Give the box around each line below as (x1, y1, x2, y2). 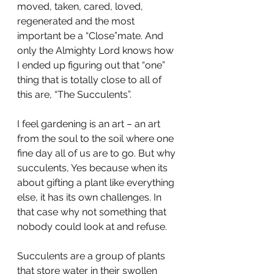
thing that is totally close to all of (17, 74, 164, 86)
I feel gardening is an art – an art (17, 118, 163, 130)
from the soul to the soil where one (17, 133, 176, 144)
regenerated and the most (17, 15, 137, 27)
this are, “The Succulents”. (17, 89, 131, 100)
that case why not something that (17, 206, 169, 218)
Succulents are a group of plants (17, 250, 168, 262)
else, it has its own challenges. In (17, 191, 164, 203)
